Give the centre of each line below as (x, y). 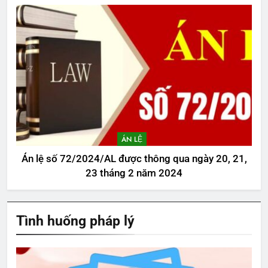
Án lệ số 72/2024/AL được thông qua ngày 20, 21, (134, 159)
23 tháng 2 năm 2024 (134, 173)
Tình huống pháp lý (75, 221)
